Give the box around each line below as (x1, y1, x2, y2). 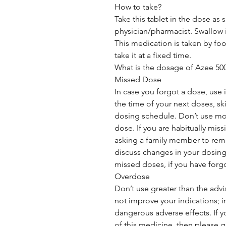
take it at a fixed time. (115, 50, 191, 60)
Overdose (115, 172, 150, 181)
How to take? (115, 2, 161, 12)
